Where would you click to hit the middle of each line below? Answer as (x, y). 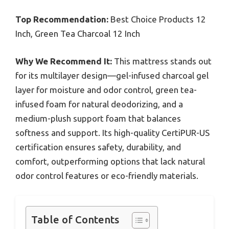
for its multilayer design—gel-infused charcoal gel (112, 75)
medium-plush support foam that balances (98, 118)
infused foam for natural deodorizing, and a (99, 104)
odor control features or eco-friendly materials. (107, 175)
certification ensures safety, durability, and (98, 147)
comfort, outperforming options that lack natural (110, 161)
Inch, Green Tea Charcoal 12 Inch (78, 34)
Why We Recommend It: (64, 61)
